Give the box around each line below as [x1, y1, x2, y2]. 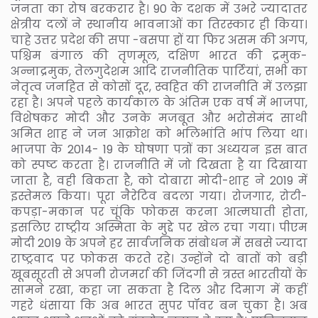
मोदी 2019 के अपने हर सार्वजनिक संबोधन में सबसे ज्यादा [11, 234, 307, 251]
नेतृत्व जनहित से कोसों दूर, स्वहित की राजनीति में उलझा [11, 78, 307, 95]
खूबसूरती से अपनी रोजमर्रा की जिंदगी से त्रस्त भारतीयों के [11, 265, 307, 283]
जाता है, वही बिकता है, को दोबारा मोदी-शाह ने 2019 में [11, 172, 307, 189]
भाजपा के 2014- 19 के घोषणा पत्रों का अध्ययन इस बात [11, 141, 307, 158]
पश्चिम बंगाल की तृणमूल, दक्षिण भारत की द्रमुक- [11, 47, 307, 64]
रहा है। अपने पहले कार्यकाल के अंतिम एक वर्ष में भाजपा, [11, 94, 307, 111]
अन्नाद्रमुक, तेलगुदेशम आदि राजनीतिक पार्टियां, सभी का [11, 62, 307, 79]
